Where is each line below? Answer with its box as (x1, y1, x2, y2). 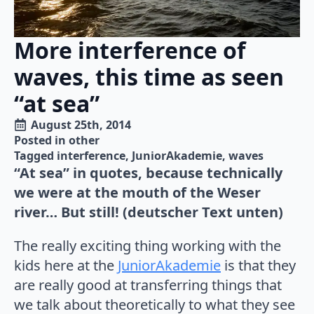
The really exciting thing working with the (14, 235, 281, 255)
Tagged (14, 147, 57, 163)
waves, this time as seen (14, 61, 284, 92)
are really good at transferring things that (14, 275, 282, 294)
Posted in (14, 132, 69, 148)
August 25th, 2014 (31, 116, 131, 132)
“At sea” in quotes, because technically (14, 163, 282, 182)
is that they (221, 255, 296, 275)
